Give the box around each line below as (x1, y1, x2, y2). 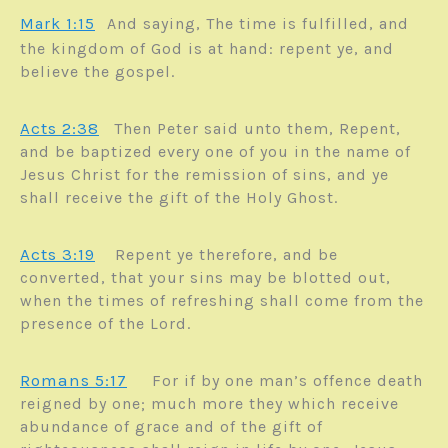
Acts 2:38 (20, 118, 99, 139)
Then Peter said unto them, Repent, (114, 119, 401, 139)
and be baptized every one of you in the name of (20, 142, 411, 162)
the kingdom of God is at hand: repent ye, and (20, 39, 394, 59)
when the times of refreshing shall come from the (20, 291, 424, 311)
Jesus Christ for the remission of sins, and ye (20, 165, 389, 185)
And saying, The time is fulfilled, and (107, 14, 409, 34)
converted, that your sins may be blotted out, (20, 268, 391, 288)
